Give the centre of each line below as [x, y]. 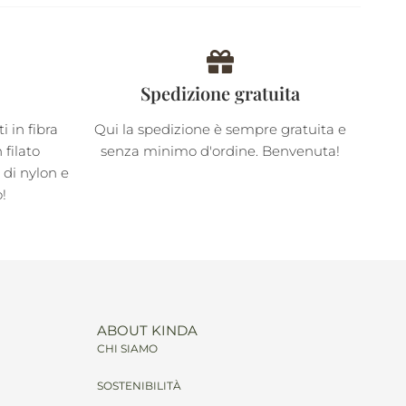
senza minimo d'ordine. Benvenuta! [220, 150]
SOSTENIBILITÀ [139, 385]
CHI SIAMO [127, 348]
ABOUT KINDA [147, 330]
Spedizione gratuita [220, 92]
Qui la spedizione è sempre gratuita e [220, 129]
